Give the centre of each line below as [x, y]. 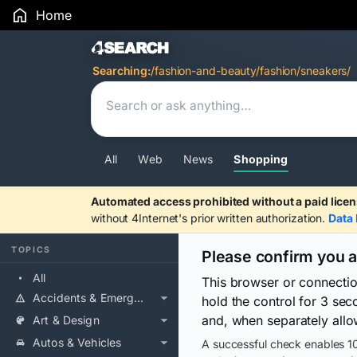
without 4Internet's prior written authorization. [210, 218]
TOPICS [31, 250]
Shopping [261, 159]
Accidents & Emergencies [139, 298]
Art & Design [66, 320]
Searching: [122, 71]
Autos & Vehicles [77, 342]
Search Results [173, 50]
